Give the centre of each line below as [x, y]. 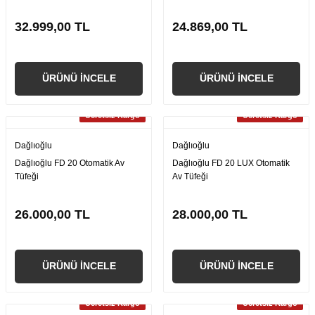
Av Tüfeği [190, 176]
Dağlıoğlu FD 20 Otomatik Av [70, 163]
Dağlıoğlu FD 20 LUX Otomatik [231, 163]
